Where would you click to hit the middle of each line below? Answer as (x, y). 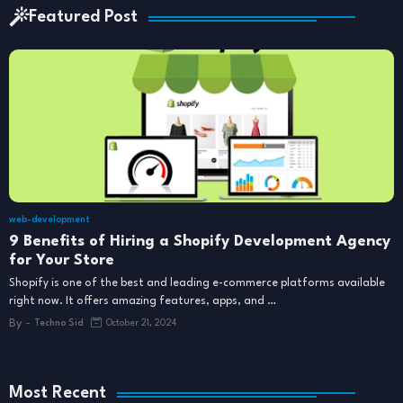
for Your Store (62, 260)
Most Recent (58, 393)
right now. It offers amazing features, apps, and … (143, 301)
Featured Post (83, 17)
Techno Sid (58, 323)
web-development (49, 219)
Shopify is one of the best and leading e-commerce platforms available (197, 283)
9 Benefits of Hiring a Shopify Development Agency (200, 241)
